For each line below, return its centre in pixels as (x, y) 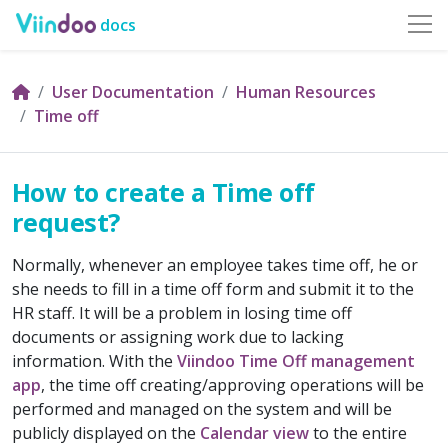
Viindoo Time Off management (296, 361)
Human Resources (306, 92)
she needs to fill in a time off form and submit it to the (213, 289)
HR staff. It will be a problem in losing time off (182, 313)
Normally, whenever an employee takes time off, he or (215, 265)
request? (66, 222)
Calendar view (254, 433)
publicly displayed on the (106, 433)
